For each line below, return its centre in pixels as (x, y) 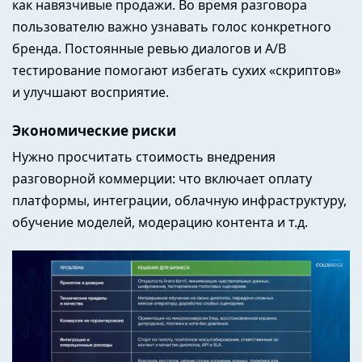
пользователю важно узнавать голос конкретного (172, 26)
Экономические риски (94, 131)
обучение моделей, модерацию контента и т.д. (160, 222)
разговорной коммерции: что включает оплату (162, 178)
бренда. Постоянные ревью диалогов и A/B (149, 48)
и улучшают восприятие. (90, 92)
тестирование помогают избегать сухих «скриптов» (177, 70)
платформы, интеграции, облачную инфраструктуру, (179, 200)
